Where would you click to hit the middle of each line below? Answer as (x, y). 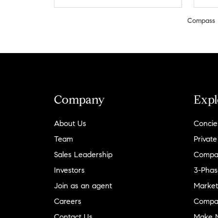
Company (79, 100)
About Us (70, 124)
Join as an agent (83, 186)
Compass (201, 21)
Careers (68, 201)
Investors (69, 170)
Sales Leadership (83, 155)
